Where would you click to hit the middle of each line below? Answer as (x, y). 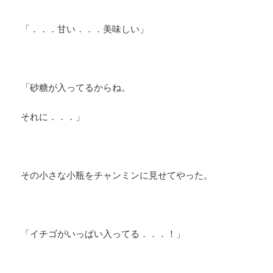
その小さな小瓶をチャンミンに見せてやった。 (117, 175)
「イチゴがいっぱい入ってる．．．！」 (103, 234)
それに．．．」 (53, 117)
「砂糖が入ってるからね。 (76, 87)
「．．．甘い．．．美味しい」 (85, 29)
